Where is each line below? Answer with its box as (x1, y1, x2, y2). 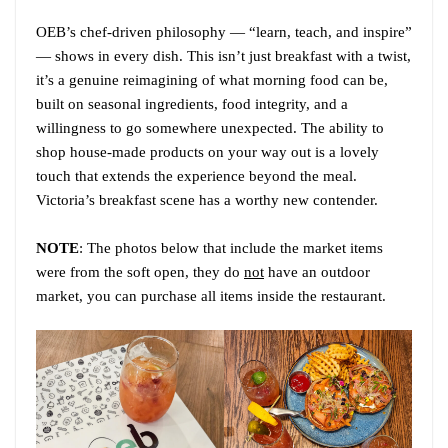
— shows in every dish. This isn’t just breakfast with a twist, (36, 47, 411, 64)
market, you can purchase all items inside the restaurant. (36, 287, 386, 304)
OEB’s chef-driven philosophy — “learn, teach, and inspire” (36, 23, 412, 40)
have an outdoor (264, 263, 370, 280)
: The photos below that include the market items (79, 239, 383, 256)
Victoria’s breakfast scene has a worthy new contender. (36, 191, 378, 208)
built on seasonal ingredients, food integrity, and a (36, 95, 348, 112)
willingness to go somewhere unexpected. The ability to (36, 119, 384, 136)
